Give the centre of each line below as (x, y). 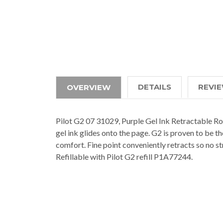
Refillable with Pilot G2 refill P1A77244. (124, 156)
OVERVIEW (89, 87)
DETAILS (155, 87)
